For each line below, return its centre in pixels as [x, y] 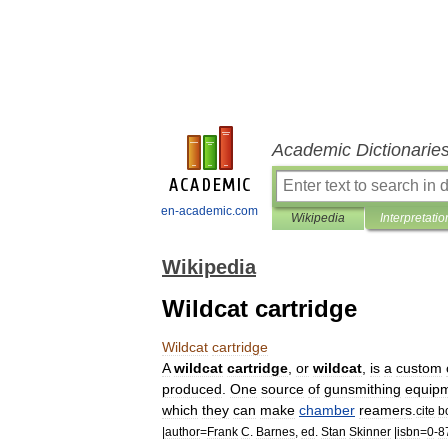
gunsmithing [362, 389]
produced [192, 389]
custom [419, 368]
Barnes [275, 431]
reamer [382, 410]
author [182, 431]
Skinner [370, 431]
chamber [327, 410]
